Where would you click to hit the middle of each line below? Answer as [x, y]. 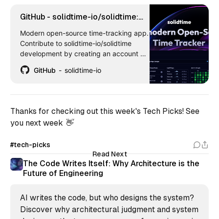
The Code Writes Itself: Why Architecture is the [111, 164]
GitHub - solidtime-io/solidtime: [79, 17]
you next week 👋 [42, 123]
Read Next [109, 154]
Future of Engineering [63, 174]
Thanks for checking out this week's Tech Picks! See [105, 111]
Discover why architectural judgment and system [109, 210]
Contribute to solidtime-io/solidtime [76, 43]
